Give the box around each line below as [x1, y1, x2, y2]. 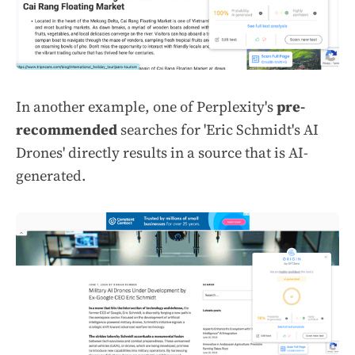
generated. [16, 166, 86, 186]
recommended [16, 120, 117, 140]
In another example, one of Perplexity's [16, 97, 277, 117]
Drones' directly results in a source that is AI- [16, 143, 308, 163]
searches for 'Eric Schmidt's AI [117, 120, 319, 140]
